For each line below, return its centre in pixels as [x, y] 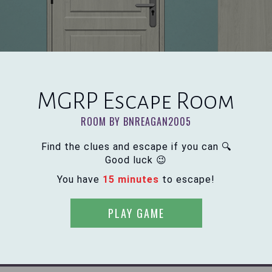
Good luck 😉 [136, 160]
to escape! [187, 179]
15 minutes [131, 179]
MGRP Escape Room [136, 101]
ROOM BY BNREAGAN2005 [136, 121]
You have [80, 179]
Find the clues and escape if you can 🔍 [136, 147]
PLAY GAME [136, 213]
